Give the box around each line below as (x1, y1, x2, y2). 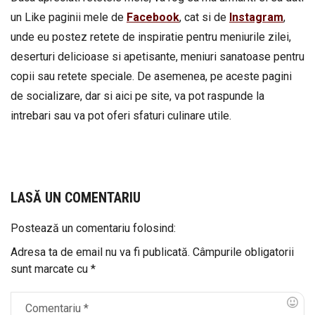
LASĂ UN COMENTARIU (11, 189, 141, 206)
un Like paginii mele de (11, 11, 127, 24)
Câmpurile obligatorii (193, 245, 294, 259)
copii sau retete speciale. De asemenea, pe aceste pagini (11, 70, 292, 83)
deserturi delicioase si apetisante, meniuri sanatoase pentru (11, 50, 304, 63)
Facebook (127, 11, 179, 24)
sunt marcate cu (11, 262, 91, 276)
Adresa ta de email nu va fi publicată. (11, 245, 190, 259)
